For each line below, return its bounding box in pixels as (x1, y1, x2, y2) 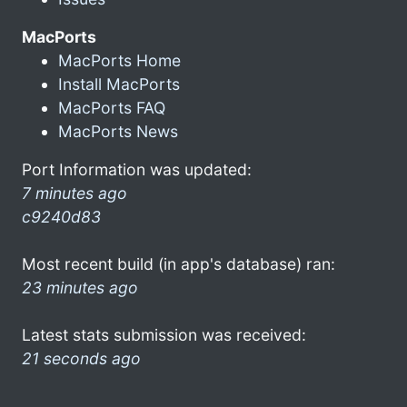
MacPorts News (58, 121, 178, 141)
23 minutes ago (22, 277, 138, 297)
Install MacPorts (58, 74, 180, 94)
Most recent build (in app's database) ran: (22, 253, 335, 273)
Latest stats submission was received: (22, 324, 306, 344)
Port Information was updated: (22, 159, 252, 179)
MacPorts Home (58, 50, 181, 70)
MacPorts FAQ (58, 97, 165, 117)
